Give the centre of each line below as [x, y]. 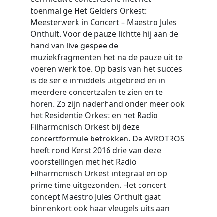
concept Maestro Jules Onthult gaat [95, 197]
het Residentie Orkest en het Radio [94, 115]
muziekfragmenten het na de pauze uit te [106, 57]
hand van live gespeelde [74, 46]
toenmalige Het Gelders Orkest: [88, 11]
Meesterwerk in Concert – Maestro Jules [103, 22]
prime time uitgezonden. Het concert [98, 185]
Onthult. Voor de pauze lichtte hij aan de [104, 34]
